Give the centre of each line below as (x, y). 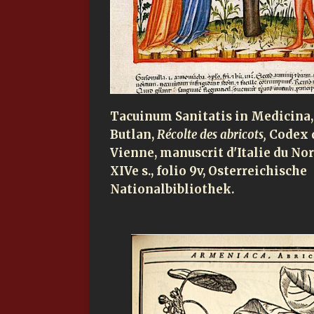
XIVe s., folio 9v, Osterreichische (209, 172)
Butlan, (134, 135)
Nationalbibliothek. (172, 190)
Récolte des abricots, (213, 135)
